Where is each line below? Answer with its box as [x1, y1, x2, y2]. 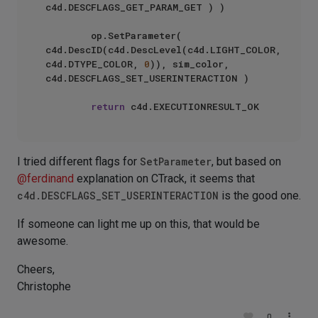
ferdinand [27, 172, 74, 185]
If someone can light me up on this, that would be [17, 217, 260, 231]
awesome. [17, 234, 68, 248]
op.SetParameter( [45, 29, 91, 42]
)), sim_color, [150, 57, 229, 70]
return [91, 100, 125, 113]
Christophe [17, 280, 71, 293]
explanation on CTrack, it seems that [74, 172, 255, 185]
